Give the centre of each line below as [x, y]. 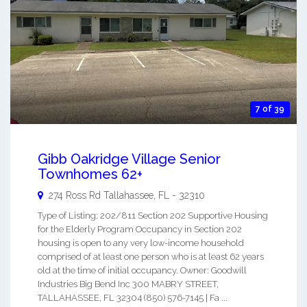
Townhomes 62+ [90, 174]
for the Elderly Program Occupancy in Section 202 [140, 230]
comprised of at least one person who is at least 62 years [151, 257]
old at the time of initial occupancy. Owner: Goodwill [142, 271]
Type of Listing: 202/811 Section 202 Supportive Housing [153, 216]
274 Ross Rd [75, 196]
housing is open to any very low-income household [141, 243]
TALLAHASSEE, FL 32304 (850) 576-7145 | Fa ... [133, 298]
